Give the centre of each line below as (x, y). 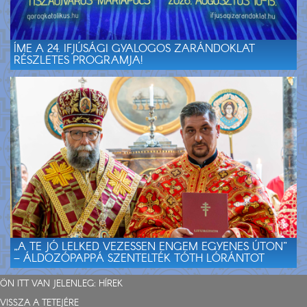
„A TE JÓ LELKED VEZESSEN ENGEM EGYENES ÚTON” (150, 247)
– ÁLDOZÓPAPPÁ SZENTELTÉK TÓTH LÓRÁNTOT (139, 259)
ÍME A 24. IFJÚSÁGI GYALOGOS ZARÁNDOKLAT (134, 49)
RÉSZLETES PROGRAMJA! (78, 60)
